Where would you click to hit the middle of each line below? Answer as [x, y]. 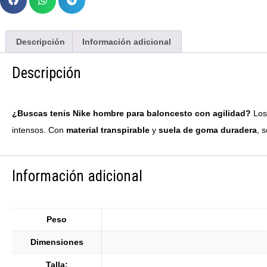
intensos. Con [39, 130]
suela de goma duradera [208, 130]
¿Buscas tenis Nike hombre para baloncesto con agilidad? [131, 114]
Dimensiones [57, 242]
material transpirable [108, 130]
